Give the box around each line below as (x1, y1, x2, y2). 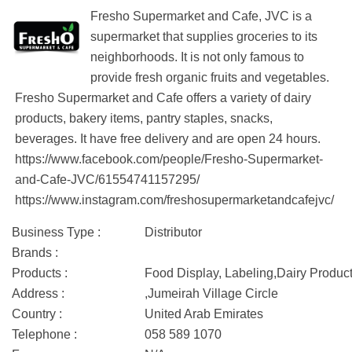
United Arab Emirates (145, 307, 263, 321)
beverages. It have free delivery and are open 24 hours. (15, 132, 321, 145)
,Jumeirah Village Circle (145, 287, 278, 300)
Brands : (12, 246, 58, 259)
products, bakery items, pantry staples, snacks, (15, 112, 273, 125)
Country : (12, 307, 62, 321)
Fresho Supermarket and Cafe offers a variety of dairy (15, 91, 311, 104)
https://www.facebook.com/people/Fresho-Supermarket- (15, 152, 323, 166)
